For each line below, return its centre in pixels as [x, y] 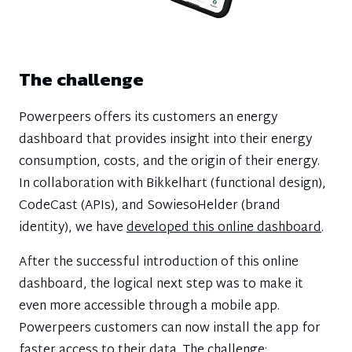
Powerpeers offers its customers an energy [148, 119]
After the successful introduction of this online [159, 263]
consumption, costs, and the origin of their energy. [169, 163]
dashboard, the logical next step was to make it [161, 285]
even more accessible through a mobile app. [149, 307]
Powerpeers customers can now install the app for [170, 329]
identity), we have [73, 229]
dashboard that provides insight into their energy [165, 141]
